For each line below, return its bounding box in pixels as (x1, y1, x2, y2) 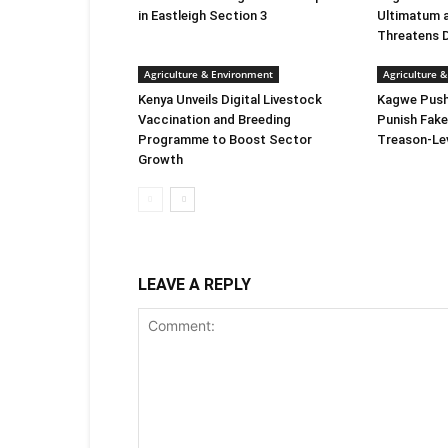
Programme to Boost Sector (138, 132, 312, 147)
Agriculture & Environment (144, 67, 273, 81)
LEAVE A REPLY (138, 275, 251, 294)
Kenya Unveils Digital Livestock (138, 92, 322, 107)
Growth (138, 152, 183, 167)
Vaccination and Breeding (138, 112, 291, 127)
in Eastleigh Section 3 (138, 8, 267, 23)
